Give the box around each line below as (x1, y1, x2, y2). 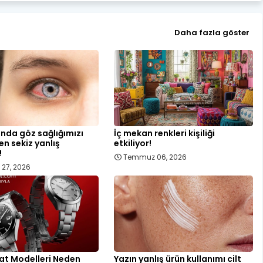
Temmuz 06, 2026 (123, 151, 187, 162)
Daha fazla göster (174, 27, 249, 39)
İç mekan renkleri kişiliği (114, 127, 215, 139)
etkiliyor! (114, 137, 152, 149)
